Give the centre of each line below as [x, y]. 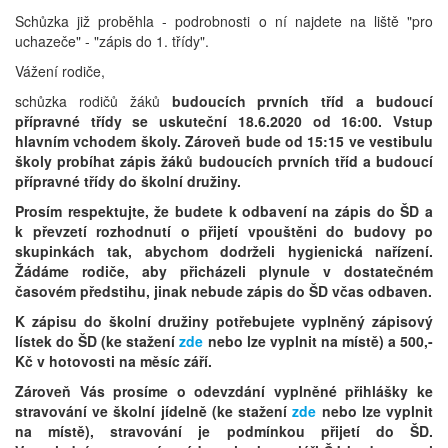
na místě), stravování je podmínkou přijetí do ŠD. [224, 430]
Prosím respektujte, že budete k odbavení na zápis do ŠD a [224, 210]
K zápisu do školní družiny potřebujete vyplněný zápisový [224, 320]
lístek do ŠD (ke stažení [97, 340]
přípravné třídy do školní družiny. [128, 180]
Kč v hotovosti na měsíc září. [113, 360]
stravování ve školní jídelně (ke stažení [154, 410]
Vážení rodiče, [60, 70]
